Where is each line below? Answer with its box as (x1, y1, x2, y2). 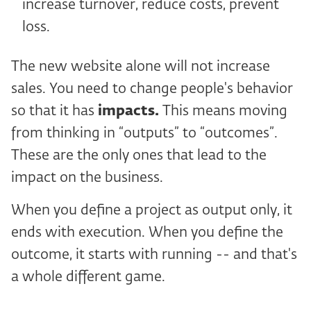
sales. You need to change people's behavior (11, 82, 293, 96)
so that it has (11, 104, 98, 118)
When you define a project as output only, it (11, 203, 292, 217)
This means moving (159, 104, 287, 118)
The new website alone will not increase (11, 60, 270, 74)
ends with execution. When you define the (11, 226, 283, 239)
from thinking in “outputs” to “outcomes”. (11, 126, 278, 140)
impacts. (98, 104, 159, 118)
